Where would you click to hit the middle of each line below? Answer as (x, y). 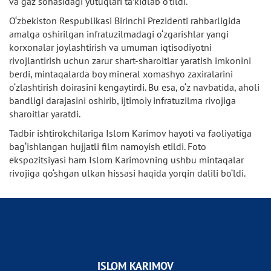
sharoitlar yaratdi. (45, 113)
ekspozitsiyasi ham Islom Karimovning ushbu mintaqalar (126, 159)
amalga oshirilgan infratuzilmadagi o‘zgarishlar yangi (119, 34)
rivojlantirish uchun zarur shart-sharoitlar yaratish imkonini (130, 60)
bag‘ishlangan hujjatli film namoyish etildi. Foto (108, 146)
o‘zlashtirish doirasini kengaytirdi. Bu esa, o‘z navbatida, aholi (134, 87)
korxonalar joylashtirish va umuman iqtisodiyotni (110, 47)
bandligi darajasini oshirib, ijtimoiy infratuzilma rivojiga (122, 100)
